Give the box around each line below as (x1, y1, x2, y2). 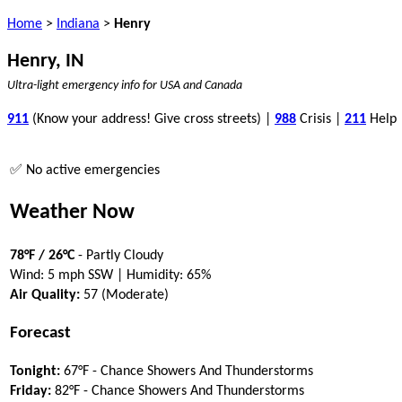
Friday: (10, 384, 51, 399)
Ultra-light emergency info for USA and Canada (7, 80, 242, 92)
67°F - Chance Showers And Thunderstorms (60, 364, 313, 380)
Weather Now (10, 201, 135, 223)
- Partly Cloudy (74, 248, 163, 263)
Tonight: (10, 364, 60, 380)
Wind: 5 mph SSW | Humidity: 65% (10, 267, 211, 283)
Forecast (10, 324, 71, 342)
